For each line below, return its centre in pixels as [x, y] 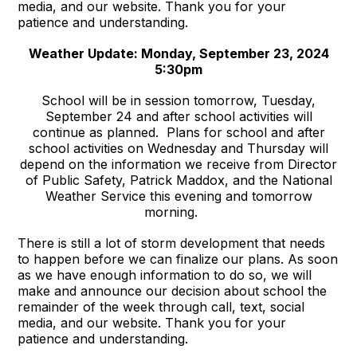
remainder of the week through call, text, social [161, 306]
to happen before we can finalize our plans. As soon [178, 259]
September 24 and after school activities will [178, 116]
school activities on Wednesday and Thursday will [178, 148]
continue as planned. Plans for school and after [178, 132]
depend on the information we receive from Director [178, 164]
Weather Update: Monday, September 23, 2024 [178, 53]
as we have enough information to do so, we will [165, 275]
